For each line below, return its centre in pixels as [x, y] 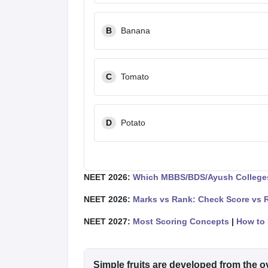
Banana [135, 31]
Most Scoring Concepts [181, 221]
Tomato [135, 77]
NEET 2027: [108, 221]
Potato [133, 123]
